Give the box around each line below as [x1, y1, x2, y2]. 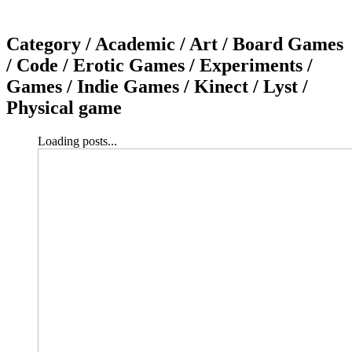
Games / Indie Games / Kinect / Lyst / [6, 75, 308, 97]
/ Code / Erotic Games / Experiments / [6, 54, 313, 75]
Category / [6, 33, 95, 54]
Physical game [6, 97, 122, 118]
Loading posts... [38, 134, 117, 148]
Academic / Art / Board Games [95, 33, 343, 54]
